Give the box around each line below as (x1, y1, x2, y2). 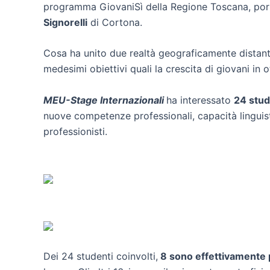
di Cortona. (87, 16, 145, 28)
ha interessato (166, 93, 234, 106)
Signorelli (43, 16, 87, 28)
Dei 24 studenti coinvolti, (43, 250, 158, 263)
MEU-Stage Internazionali (43, 93, 164, 106)
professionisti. (43, 125, 110, 137)
